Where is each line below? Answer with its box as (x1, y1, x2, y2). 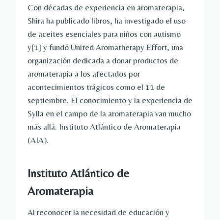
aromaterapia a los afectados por (27, 69, 140, 79)
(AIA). (27, 135, 49, 145)
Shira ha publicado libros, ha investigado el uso (27, 16, 186, 26)
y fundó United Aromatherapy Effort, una (41, 42, 183, 53)
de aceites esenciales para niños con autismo (27, 29, 181, 39)
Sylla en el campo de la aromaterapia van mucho (27, 109, 191, 119)
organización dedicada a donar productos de (27, 55, 178, 66)
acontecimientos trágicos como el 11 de (27, 82, 165, 92)
